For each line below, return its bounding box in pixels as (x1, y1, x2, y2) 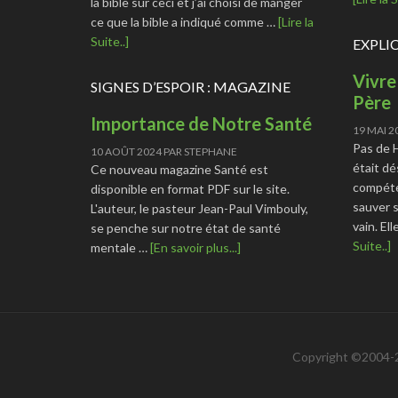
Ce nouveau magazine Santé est (91, 161, 268, 177)
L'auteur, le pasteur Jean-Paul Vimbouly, (91, 200, 308, 216)
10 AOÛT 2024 (91, 144, 162, 158)
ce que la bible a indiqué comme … (91, 13, 278, 29)
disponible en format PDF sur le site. (91, 180, 290, 196)
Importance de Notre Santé (91, 112, 312, 134)
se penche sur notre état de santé (91, 219, 281, 235)
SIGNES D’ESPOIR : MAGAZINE (91, 77, 291, 95)
